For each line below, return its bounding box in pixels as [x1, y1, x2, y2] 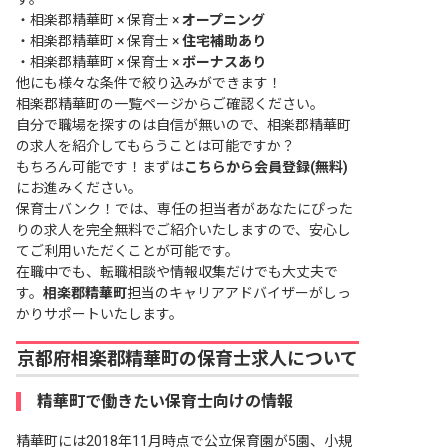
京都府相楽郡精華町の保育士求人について [17, 348, 358, 370]
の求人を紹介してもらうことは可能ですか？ [16, 138, 295, 155]
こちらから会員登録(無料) [184, 159, 348, 176]
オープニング [182, 12, 265, 29]
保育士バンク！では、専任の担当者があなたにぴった [16, 201, 353, 218]
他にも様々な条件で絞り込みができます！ [16, 75, 282, 92]
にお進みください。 [16, 180, 142, 197]
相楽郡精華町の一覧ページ [16, 96, 184, 113]
